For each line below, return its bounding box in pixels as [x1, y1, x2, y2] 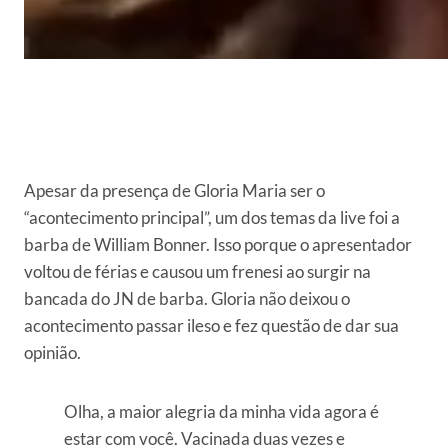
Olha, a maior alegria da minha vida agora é [64, 401, 379, 423]
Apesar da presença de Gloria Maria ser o [24, 180, 325, 202]
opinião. [24, 342, 81, 364]
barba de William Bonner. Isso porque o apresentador [24, 234, 412, 256]
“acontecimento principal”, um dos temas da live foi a [24, 207, 400, 229]
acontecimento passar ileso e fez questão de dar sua [24, 315, 399, 337]
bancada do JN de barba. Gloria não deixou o [24, 288, 350, 310]
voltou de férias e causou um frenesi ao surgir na [24, 261, 371, 283]
